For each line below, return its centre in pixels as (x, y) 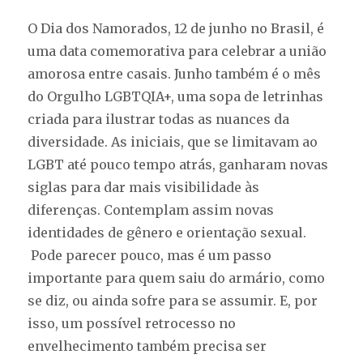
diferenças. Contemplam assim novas (151, 209)
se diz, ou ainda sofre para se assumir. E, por (173, 300)
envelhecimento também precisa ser (147, 346)
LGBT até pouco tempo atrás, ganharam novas (178, 164)
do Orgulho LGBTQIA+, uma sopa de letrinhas (176, 96)
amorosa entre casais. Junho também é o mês (175, 73)
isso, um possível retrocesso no (134, 323)
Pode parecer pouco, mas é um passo (150, 255)
